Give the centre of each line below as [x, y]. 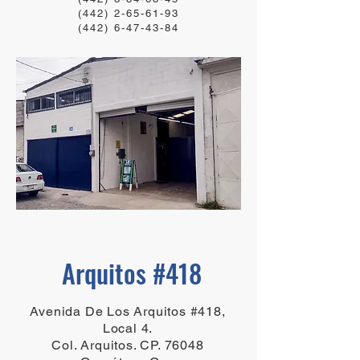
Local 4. [128, 328]
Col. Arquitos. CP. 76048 [128, 345]
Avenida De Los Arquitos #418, [128, 311]
